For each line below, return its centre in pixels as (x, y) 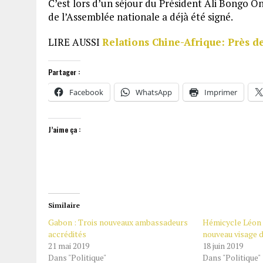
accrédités (67, 234)
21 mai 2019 (69, 246)
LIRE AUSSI (75, 42)
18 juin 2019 (222, 246)
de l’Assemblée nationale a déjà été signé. (141, 17)
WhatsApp (154, 92)
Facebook (86, 92)
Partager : (64, 72)
